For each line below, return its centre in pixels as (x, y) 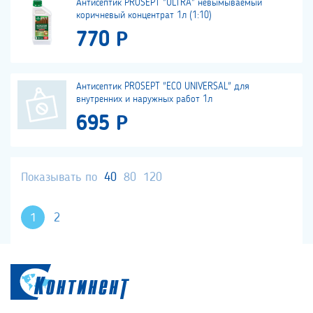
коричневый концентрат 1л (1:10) (144, 16)
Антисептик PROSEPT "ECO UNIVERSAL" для (163, 87)
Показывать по (59, 178)
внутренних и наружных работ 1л (144, 100)
